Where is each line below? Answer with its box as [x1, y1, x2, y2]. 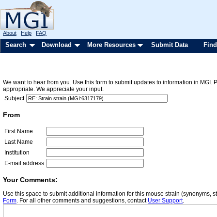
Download [42, 41, 72, 48]
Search [5, 41, 26, 48]
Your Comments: [3, 176, 58, 184]
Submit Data [151, 41, 188, 48]
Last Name [4, 139, 33, 146]
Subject [4, 95, 24, 102]
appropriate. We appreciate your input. [3, 86, 104, 93]
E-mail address [4, 160, 44, 167]
